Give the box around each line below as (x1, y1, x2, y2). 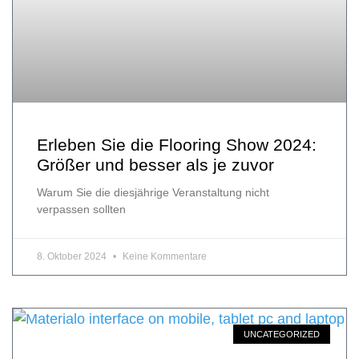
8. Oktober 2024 (37, 251, 109, 263)
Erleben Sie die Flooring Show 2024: (37, 135, 317, 155)
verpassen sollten (37, 203, 126, 216)
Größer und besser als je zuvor (37, 155, 274, 175)
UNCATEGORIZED (243, 329, 320, 339)
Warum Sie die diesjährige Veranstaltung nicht (37, 186, 269, 200)
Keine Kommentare (120, 251, 207, 263)
